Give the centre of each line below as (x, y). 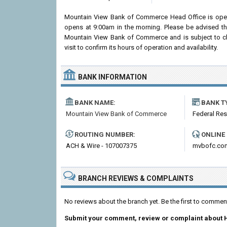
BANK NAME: (95, 103)
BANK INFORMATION (112, 77)
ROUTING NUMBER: (105, 135)
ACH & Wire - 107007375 (101, 146)
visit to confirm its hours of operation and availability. (141, 47)
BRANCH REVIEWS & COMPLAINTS (136, 178)
